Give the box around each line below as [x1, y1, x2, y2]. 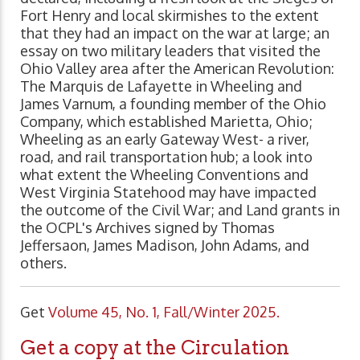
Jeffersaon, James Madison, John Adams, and [20, 235, 309, 254]
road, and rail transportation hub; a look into [20, 147, 313, 166]
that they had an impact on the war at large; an [20, 23, 329, 42]
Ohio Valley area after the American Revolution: [20, 59, 334, 77]
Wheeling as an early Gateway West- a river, [20, 129, 309, 148]
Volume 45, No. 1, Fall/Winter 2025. [48, 302, 280, 321]
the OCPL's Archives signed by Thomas [20, 218, 275, 236]
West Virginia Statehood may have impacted [20, 182, 317, 201]
